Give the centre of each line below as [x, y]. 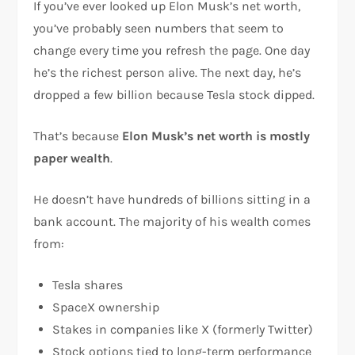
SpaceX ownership [106, 307]
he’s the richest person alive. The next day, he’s [168, 73]
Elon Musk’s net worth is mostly [216, 136]
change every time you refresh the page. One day [172, 50]
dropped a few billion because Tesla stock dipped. [174, 95]
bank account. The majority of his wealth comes [172, 221]
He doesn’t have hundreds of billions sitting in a [172, 199]
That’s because [78, 136]
